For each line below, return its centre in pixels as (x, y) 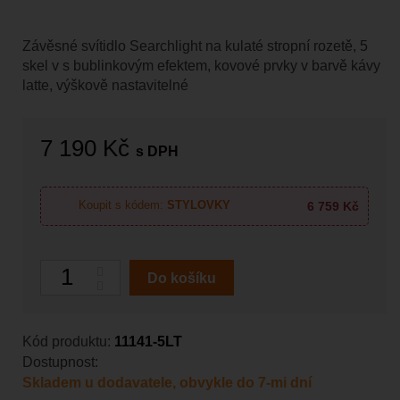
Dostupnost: (60, 362)
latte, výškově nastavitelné (105, 85)
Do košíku (182, 278)
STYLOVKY (197, 206)
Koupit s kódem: (121, 206)
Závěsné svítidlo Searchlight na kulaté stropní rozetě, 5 (195, 46)
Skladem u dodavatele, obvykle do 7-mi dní (167, 382)
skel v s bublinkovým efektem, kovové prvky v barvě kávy (201, 65)
